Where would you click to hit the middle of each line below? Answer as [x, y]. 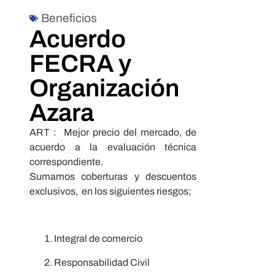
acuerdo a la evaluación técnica [113, 147]
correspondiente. [66, 162]
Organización [104, 88]
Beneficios [69, 18]
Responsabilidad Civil [102, 262]
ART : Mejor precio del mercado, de [113, 133]
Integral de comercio [98, 239]
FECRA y [80, 64]
